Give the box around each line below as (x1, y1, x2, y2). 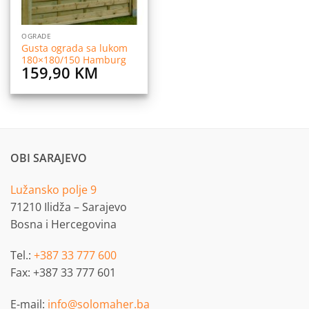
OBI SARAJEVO (10, 150, 87, 166)
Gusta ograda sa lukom (21, 41, 128, 54)
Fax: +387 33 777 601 (10, 265, 116, 281)
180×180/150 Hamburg (21, 52, 127, 66)
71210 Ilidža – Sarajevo (10, 199, 127, 215)
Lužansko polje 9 (10, 181, 97, 197)
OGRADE (21, 31, 52, 41)
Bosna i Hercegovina (10, 216, 117, 232)
